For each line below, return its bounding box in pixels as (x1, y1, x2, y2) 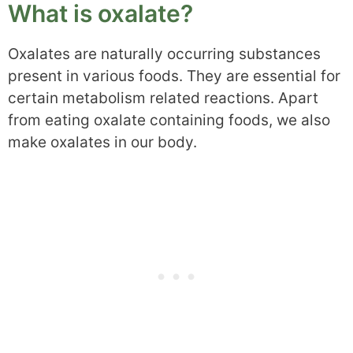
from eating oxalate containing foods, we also (8, 110, 330, 129)
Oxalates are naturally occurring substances (8, 44, 321, 63)
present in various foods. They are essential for (8, 66, 340, 85)
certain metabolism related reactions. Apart (8, 88, 318, 107)
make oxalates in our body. (8, 132, 197, 151)
